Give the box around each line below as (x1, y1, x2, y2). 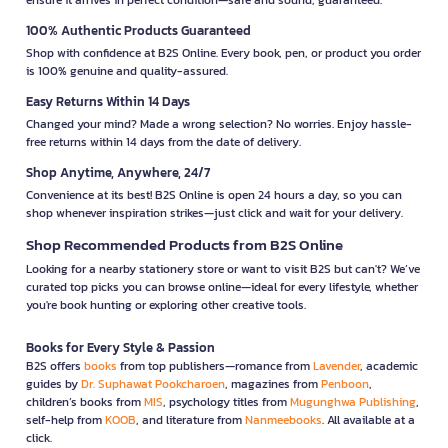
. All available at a (322, 410, 415, 429)
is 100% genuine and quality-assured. (26, 61, 228, 80)
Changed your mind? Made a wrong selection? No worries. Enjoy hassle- (26, 114, 412, 133)
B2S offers (26, 356, 84, 375)
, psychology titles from (163, 392, 290, 411)
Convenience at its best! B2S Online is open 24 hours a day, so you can (26, 185, 402, 204)
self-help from (26, 410, 105, 429)
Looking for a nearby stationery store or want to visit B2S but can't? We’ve (26, 259, 420, 278)
